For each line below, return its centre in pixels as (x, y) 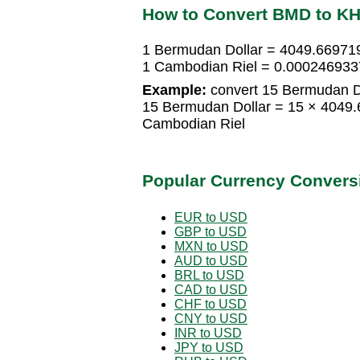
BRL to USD (209, 275)
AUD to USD (211, 260)
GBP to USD (211, 231)
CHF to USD (211, 304)
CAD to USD (211, 289)
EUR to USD (211, 217)
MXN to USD (211, 246)
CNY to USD (211, 318)
